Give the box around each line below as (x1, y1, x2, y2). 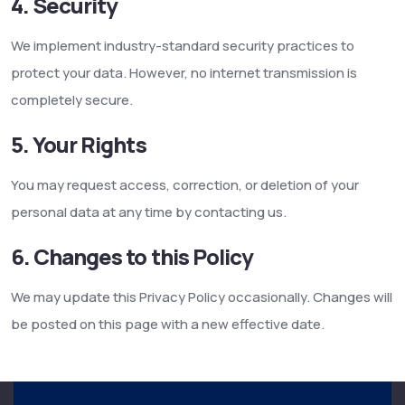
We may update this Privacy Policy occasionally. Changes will (11, 287, 392, 306)
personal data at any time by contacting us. (11, 202, 287, 221)
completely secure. (11, 90, 133, 109)
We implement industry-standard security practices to (11, 36, 354, 55)
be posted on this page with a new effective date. (11, 315, 325, 334)
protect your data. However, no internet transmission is (11, 63, 357, 82)
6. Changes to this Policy (11, 241, 253, 271)
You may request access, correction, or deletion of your (11, 175, 359, 194)
